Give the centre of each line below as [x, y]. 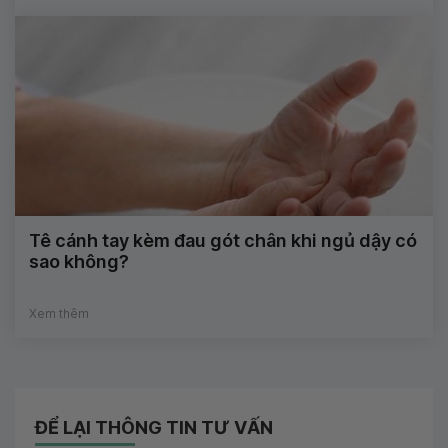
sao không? [79, 262]
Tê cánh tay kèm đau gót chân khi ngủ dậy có [223, 241]
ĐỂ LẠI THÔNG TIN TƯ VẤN [154, 428]
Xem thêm [59, 314]
